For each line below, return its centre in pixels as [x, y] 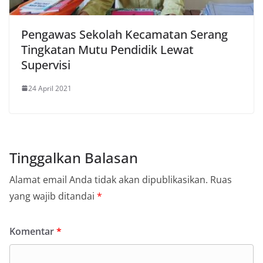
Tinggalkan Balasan [74, 157]
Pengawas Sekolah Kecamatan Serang [124, 34]
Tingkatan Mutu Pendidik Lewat [107, 49]
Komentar [33, 231]
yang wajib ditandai [53, 196]
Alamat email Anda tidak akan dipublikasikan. [109, 179]
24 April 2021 [50, 88]
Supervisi [46, 65]
